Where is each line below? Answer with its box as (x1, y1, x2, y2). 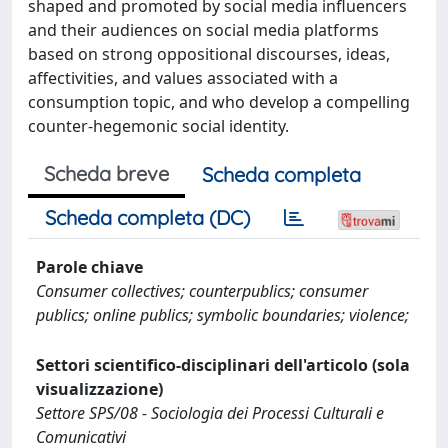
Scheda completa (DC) (45, 205, 250, 230)
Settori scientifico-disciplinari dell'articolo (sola (36, 354, 410, 376)
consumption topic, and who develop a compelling (28, 91, 410, 113)
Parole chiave (36, 256, 143, 278)
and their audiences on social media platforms (28, 19, 379, 41)
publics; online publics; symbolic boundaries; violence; (36, 304, 409, 326)
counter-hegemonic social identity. (28, 115, 289, 137)
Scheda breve (44, 161, 169, 186)
